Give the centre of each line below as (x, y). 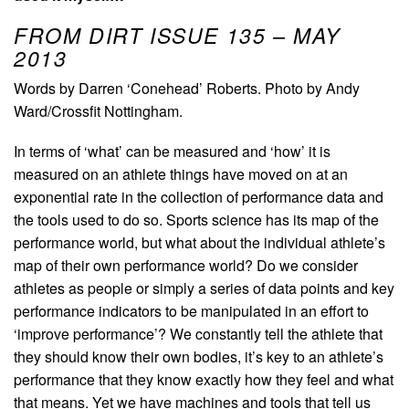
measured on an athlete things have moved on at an (181, 174)
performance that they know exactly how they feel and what (204, 380)
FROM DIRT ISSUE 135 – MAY (178, 36)
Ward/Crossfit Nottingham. (98, 111)
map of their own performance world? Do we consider (186, 266)
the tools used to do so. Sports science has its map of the (196, 220)
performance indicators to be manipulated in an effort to (191, 311)
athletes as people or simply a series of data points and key (204, 288)
